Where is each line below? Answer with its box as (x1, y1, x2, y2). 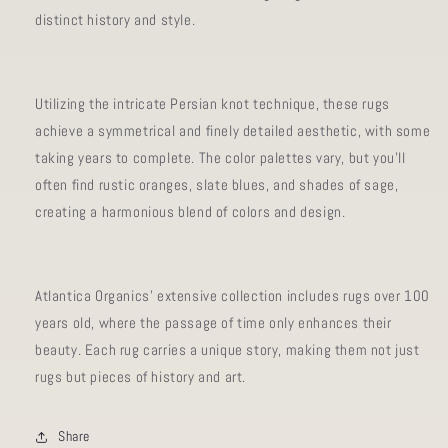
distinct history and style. (35, 9, 196, 29)
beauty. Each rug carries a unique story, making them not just (35, 339, 420, 359)
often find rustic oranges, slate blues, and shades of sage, (35, 174, 399, 194)
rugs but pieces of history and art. (35, 366, 247, 386)
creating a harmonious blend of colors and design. (35, 201, 346, 221)
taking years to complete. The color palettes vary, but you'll (35, 147, 406, 167)
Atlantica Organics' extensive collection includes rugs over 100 (35, 285, 430, 305)
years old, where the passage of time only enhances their (35, 312, 392, 332)
